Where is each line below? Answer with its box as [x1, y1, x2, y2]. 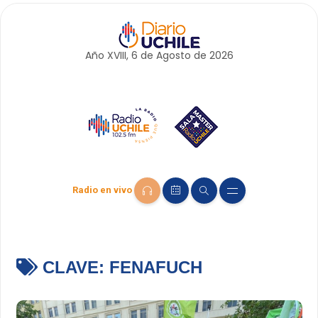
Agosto [155, 48, 191, 62]
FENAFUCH [109, 258, 202, 278]
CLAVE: [37, 258, 109, 278]
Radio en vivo [72, 185, 132, 196]
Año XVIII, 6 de [84, 48, 156, 62]
